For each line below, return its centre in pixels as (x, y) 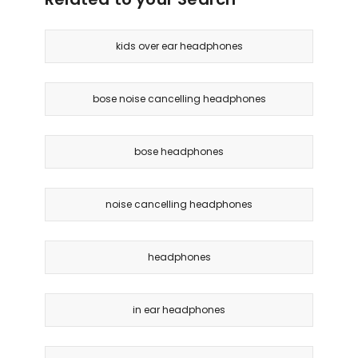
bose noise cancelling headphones (179, 99)
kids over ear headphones (179, 46)
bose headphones (179, 152)
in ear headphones (179, 310)
